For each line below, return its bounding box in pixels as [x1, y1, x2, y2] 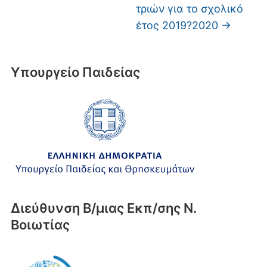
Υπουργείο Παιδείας [10, 64, 140, 80]
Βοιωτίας [10, 217, 70, 232]
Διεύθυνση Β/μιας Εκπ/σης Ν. [10, 200, 197, 216]
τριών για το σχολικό [136, 2, 244, 15]
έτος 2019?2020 [136, 19, 222, 32]
